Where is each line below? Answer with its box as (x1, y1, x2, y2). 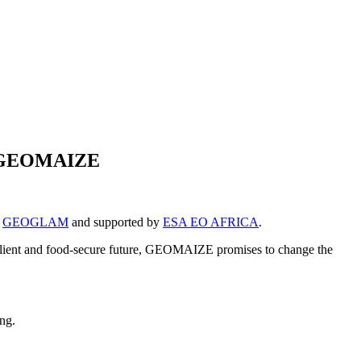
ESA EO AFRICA (163, 214, 259, 229)
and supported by (68, 214, 163, 229)
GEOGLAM (2, 214, 68, 229)
